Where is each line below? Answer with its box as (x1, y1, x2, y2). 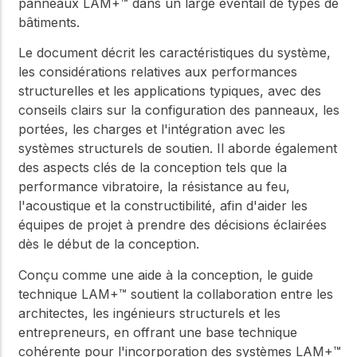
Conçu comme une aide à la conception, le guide (18, 266, 313, 283)
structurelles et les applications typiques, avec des (18, 83, 321, 100)
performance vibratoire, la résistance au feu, (18, 178, 290, 195)
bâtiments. (18, 14, 80, 30)
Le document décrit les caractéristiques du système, (18, 45, 331, 61)
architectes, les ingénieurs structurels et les (18, 304, 280, 321)
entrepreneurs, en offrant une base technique (18, 324, 297, 340)
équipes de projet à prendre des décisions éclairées (18, 217, 327, 233)
